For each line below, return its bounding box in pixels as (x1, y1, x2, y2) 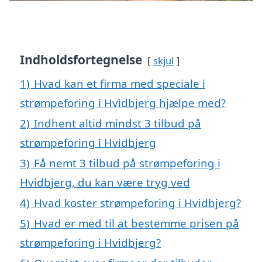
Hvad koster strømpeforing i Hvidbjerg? (34, 195, 241, 211)
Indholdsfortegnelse (20, 51, 142, 68)
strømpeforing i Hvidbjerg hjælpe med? (20, 95, 226, 111)
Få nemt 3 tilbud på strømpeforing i (34, 156, 220, 171)
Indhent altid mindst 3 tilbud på (34, 116, 201, 131)
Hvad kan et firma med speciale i (34, 76, 205, 91)
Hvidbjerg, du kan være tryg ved (20, 175, 190, 190)
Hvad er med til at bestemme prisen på (34, 216, 239, 231)
